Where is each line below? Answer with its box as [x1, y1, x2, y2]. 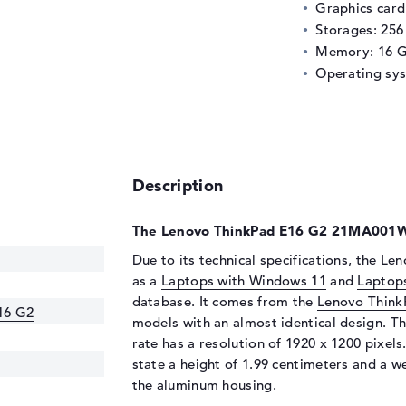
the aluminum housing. [131, 375, 276, 393]
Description [131, 174, 224, 196]
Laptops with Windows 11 [161, 271, 326, 289]
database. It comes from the [131, 292, 317, 310]
